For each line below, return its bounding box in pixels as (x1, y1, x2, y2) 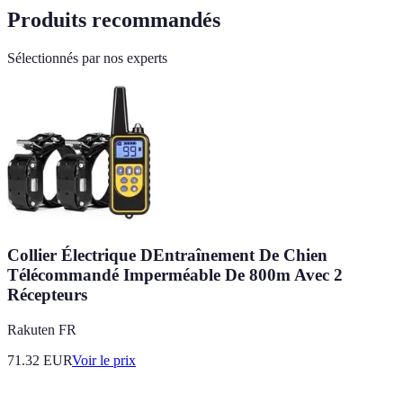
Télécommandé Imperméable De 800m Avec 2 (7, 264, 343, 284)
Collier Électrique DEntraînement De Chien (7, 245, 327, 264)
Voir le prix (72, 352, 136, 368)
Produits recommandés (7, 8, 220, 32)
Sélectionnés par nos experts (7, 50, 167, 67)
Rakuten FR (7, 321, 76, 337)
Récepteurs (7, 284, 87, 304)
